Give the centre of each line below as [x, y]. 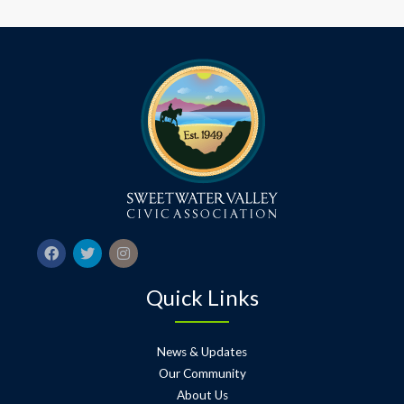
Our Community [202, 373]
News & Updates [202, 351]
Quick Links [202, 297]
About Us [202, 395]
